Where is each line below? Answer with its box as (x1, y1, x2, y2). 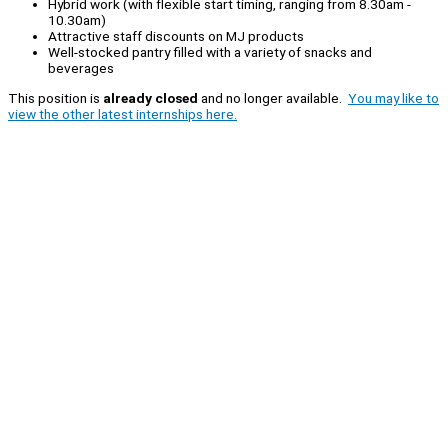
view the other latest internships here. (8, 105, 237, 122)
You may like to (348, 89, 439, 106)
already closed (103, 89, 198, 106)
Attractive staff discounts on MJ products (48, 28, 304, 45)
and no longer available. (198, 89, 348, 106)
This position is (8, 89, 103, 106)
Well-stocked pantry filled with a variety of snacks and (48, 44, 372, 61)
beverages (48, 60, 114, 77)
